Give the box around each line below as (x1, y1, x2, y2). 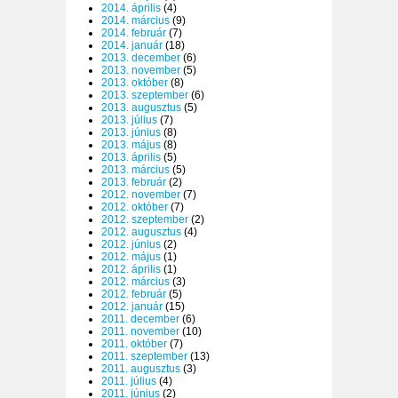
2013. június (101, 126, 161, 139)
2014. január (101, 39, 163, 52)
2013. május (101, 139, 161, 152)
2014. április (101, 2, 161, 15)
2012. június (101, 238, 161, 251)
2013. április (101, 151, 161, 164)
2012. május (101, 251, 161, 264)
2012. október (101, 201, 168, 214)
